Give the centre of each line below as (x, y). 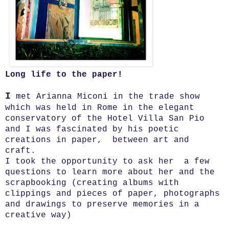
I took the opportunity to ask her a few (107, 161)
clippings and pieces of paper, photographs (112, 193)
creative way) (38, 215)
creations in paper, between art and (97, 140)
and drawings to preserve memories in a (102, 204)
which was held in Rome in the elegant (100, 108)
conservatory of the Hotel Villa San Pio (105, 118)
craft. (20, 151)
